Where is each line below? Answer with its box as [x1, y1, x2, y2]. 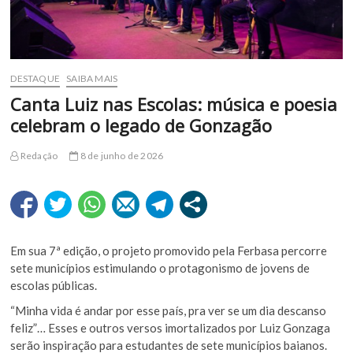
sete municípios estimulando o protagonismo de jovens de [10, 261, 310, 276]
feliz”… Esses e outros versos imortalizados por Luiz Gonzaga [10, 321, 331, 336]
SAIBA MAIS [66, 72, 118, 85]
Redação [18, 150, 58, 162]
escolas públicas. [10, 278, 98, 293]
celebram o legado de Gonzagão [10, 113, 273, 138]
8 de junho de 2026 [78, 150, 164, 162]
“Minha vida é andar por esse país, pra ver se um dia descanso [10, 303, 327, 318]
